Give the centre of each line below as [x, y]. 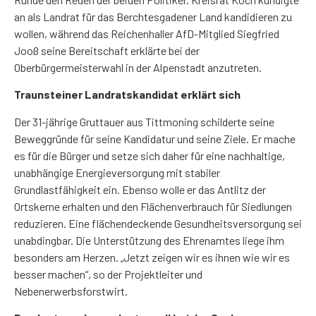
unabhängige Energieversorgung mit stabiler [117, 172]
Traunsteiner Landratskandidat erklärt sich [127, 95]
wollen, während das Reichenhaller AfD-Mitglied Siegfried [147, 33]
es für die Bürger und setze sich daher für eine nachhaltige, [150, 155]
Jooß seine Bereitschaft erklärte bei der [107, 50]
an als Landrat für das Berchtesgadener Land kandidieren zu [153, 16]
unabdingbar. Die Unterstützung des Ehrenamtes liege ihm [149, 240]
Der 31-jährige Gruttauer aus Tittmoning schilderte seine [144, 121]
